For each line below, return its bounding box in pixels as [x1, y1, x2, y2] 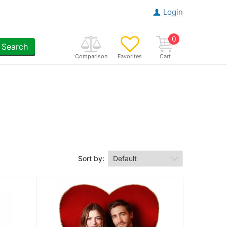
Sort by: [78, 154, 104, 163]
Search [1, 42, 28, 52]
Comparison [75, 53, 107, 60]
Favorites [118, 53, 142, 60]
